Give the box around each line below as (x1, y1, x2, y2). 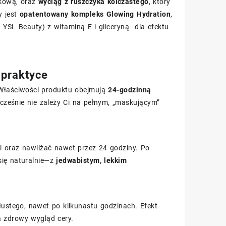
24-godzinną (108, 86, 151, 94)
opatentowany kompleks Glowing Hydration (19, 10, 171, 18)
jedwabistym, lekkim (56, 156, 127, 164)
